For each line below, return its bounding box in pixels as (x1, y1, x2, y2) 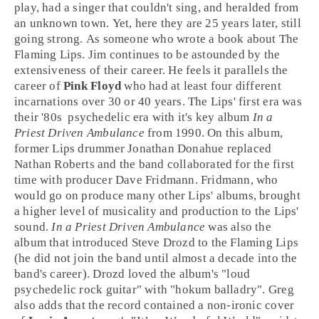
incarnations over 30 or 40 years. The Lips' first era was (14, 95, 302, 108)
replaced (224, 142, 272, 155)
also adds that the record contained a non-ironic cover (14, 298, 295, 312)
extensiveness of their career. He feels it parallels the (14, 63, 288, 77)
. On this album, (201, 126, 283, 140)
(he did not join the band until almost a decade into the (14, 251, 298, 265)
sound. (14, 220, 52, 234)
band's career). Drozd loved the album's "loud (14, 267, 251, 281)
